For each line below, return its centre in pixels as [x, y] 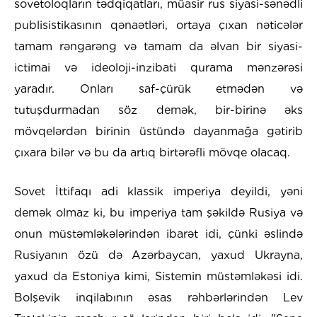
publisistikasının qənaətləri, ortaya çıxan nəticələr [158, 25]
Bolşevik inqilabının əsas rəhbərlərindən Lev [158, 298]
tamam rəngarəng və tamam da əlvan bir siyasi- [158, 47]
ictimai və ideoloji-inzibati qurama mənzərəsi [158, 68]
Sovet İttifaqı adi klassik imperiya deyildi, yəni [158, 192]
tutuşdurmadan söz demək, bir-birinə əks [158, 110]
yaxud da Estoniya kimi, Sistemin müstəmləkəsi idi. [158, 277]
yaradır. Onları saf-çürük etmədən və [158, 89]
